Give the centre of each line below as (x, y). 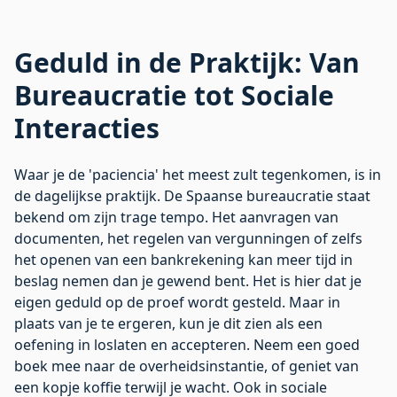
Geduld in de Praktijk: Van (187, 62)
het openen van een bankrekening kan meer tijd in (183, 260)
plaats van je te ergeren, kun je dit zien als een (168, 323)
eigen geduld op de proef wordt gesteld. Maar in (177, 302)
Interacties (87, 128)
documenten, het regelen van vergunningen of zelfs (188, 238)
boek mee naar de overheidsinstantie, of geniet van (187, 366)
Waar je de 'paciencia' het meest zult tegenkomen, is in (198, 175)
